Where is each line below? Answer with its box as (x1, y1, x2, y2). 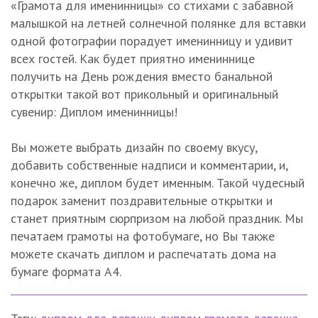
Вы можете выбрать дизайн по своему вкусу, (11, 139, 257, 155)
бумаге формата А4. (11, 263, 121, 280)
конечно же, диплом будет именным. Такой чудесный (11, 175, 305, 191)
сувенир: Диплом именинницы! (11, 104, 177, 120)
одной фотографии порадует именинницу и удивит (11, 33, 293, 49)
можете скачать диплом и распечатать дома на (11, 246, 276, 262)
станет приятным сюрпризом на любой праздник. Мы (11, 210, 303, 226)
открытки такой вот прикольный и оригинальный (11, 86, 278, 102)
